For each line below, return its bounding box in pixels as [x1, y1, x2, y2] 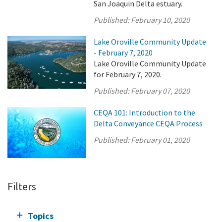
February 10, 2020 [131, 15, 190, 25]
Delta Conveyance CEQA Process [94, 118, 203, 128]
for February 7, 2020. [94, 69, 162, 79]
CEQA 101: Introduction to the [94, 108, 196, 117]
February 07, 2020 [131, 86, 190, 96]
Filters [7, 179, 36, 194]
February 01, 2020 [131, 135, 190, 145]
